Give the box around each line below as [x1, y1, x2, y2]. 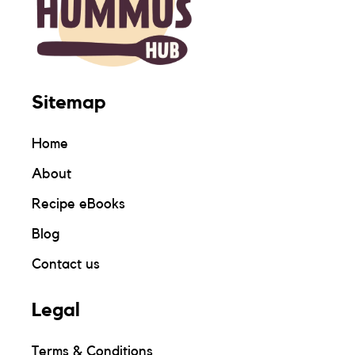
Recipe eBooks [32, 196, 126, 211]
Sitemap [32, 93, 106, 113]
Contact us [32, 256, 101, 271]
